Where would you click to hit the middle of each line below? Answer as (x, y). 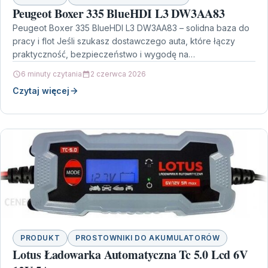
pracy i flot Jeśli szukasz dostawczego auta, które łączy (124, 41)
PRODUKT (40, 237)
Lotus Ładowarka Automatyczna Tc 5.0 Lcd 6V (130, 254)
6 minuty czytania (51, 74)
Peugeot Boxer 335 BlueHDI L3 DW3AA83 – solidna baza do (131, 28)
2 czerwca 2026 (118, 74)
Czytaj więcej (41, 91)
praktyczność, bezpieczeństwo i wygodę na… (104, 54)
